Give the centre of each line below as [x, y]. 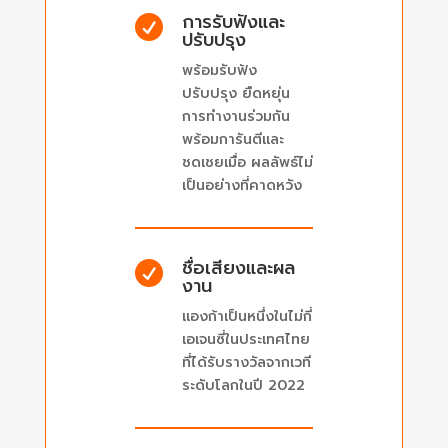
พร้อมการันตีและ [232, 140]
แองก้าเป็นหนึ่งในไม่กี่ [246, 317]
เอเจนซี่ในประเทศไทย [245, 340]
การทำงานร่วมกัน [235, 117]
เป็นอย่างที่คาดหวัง [241, 186]
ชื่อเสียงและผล [238, 268]
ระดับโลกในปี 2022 [243, 386]
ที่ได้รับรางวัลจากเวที [246, 363]
